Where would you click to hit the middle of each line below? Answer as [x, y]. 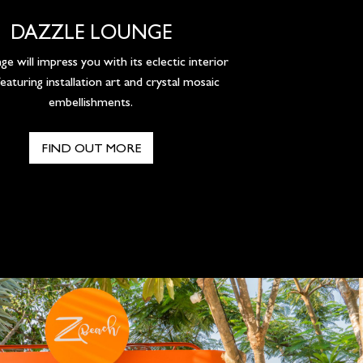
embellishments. [91, 102]
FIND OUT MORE [91, 148]
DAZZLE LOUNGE [91, 32]
